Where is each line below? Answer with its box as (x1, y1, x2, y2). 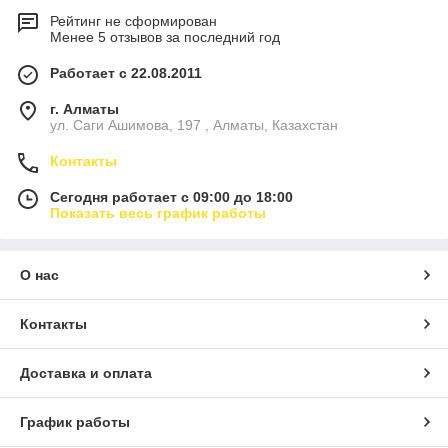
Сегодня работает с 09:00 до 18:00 (50, 189, 293, 206)
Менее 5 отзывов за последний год (50, 29, 280, 46)
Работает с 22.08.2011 (50, 65, 202, 82)
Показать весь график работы (50, 205, 266, 222)
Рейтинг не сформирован (50, 13, 217, 30)
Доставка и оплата (20, 365, 152, 382)
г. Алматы (50, 101, 119, 118)
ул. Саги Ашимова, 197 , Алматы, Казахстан (50, 117, 338, 134)
